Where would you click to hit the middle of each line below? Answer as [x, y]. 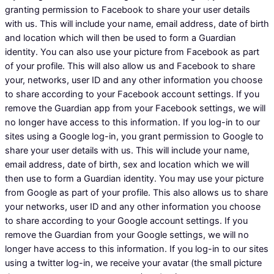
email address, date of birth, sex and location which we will [127, 164]
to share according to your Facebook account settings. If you [132, 94]
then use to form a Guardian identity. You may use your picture [134, 178]
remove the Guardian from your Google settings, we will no [127, 235]
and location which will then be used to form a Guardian [120, 38]
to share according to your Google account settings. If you [126, 220]
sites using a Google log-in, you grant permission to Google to [134, 136]
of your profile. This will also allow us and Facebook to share [130, 66]
